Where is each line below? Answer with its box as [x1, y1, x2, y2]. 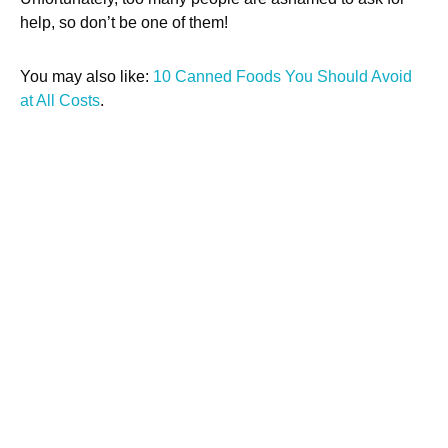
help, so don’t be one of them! [20, 14, 228, 32]
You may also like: [20, 68, 149, 86]
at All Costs [20, 92, 100, 110]
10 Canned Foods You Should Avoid [149, 68, 412, 86]
